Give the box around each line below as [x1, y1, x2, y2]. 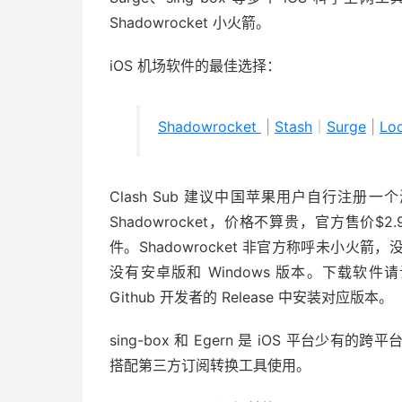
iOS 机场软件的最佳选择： [109, 57, 281, 74]
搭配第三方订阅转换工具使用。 [109, 356, 310, 374]
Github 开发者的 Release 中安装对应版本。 [109, 288, 393, 306]
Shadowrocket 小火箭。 [109, 13, 270, 31]
